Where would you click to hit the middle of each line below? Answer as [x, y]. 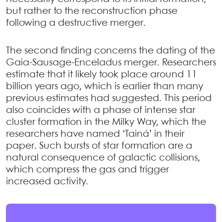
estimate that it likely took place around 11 [102, 75]
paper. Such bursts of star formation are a [99, 146]
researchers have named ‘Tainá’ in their [95, 134]
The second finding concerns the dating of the [111, 51]
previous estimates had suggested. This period [109, 98]
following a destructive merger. [76, 23]
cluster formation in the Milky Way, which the [106, 122]
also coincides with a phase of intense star [101, 110]
